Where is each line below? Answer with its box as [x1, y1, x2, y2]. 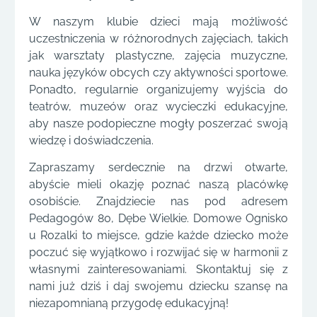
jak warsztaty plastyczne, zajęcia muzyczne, [29, 48, 288, 62]
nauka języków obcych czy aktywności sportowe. [29, 65, 288, 79]
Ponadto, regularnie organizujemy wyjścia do [29, 82, 288, 96]
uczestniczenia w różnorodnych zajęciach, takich [29, 31, 288, 45]
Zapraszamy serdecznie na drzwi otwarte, [29, 161, 288, 175]
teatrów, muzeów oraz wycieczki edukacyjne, [29, 99, 288, 113]
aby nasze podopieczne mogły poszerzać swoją [29, 116, 288, 130]
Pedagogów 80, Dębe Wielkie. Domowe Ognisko [29, 212, 288, 226]
